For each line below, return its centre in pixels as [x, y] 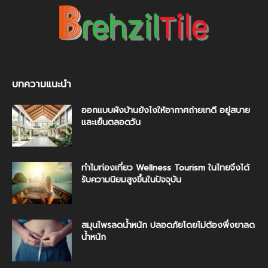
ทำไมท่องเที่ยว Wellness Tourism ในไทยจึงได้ [165, 167]
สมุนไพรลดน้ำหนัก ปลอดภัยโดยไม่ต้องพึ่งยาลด [168, 225]
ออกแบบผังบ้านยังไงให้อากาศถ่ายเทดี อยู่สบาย [166, 110]
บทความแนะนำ [42, 84]
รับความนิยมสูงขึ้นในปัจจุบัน [131, 179]
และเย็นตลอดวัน [111, 122]
